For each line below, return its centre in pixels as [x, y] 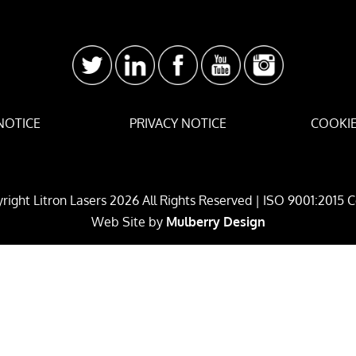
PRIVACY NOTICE [178, 123]
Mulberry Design [215, 221]
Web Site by [128, 221]
